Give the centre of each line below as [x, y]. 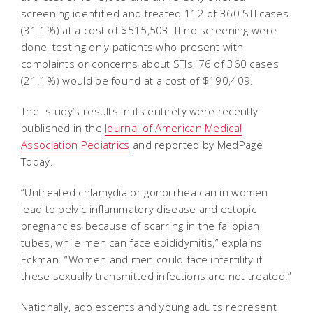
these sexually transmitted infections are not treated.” [156, 276]
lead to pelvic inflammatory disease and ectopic [139, 209]
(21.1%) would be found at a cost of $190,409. [139, 80]
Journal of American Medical [174, 128]
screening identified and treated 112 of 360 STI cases [155, 13]
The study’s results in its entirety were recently [139, 111]
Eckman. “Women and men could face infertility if [142, 259]
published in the [63, 128]
